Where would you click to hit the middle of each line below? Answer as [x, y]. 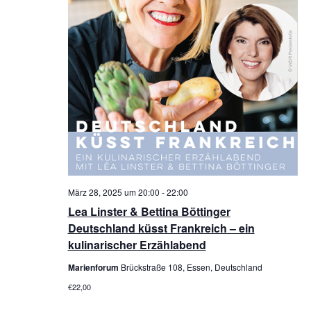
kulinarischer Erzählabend [137, 244]
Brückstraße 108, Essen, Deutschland [191, 267]
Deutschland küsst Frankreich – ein [161, 228]
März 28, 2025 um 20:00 [114, 192]
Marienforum [94, 267]
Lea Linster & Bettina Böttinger [149, 211]
